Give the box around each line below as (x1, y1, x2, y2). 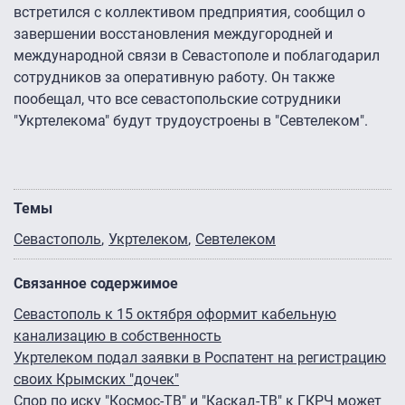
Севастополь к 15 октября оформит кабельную (14, 306, 336, 324)
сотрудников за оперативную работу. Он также (14, 69, 334, 87)
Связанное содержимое (14, 275, 178, 293)
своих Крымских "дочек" (14, 371, 179, 389)
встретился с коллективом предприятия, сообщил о (14, 4, 365, 22)
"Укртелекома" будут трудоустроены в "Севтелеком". (14, 112, 368, 130)
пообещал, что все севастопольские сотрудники (14, 90, 341, 108)
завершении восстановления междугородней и (14, 25, 333, 43)
